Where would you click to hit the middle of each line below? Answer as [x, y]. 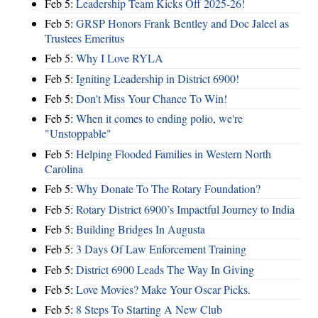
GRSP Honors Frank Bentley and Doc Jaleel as [182, 23]
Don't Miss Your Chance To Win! [152, 99]
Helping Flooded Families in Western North [174, 153]
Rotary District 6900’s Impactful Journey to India [185, 209]
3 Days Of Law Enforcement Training [161, 249]
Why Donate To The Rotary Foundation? [168, 189]
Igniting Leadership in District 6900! [158, 78]
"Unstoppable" [78, 133]
